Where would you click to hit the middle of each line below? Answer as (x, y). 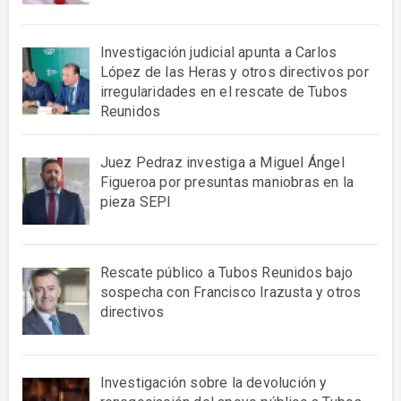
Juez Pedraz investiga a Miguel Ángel (222, 163)
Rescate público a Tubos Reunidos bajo (226, 272)
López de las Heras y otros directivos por (234, 73)
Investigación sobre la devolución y (213, 382)
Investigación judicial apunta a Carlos (218, 53)
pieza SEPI (136, 202)
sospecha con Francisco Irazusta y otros (230, 292)
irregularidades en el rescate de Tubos (224, 92)
